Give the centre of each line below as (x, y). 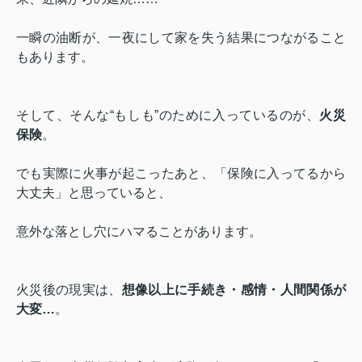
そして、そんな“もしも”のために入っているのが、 (168, 115)
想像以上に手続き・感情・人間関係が (234, 289)
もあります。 (55, 57)
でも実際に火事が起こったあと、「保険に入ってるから (181, 173)
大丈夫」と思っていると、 (94, 192)
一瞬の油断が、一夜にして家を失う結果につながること (181, 37)
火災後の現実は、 (69, 289)
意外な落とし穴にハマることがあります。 (139, 231)
